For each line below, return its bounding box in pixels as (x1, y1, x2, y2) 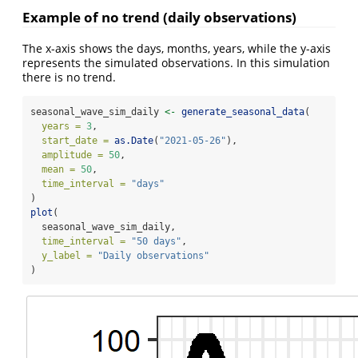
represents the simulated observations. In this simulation (22, 54, 330, 70)
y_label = (42, 249, 92, 261)
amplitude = (42, 149, 103, 161)
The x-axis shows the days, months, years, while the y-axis (22, 40, 331, 56)
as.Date (114, 134, 153, 146)
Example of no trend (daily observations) (22, 7, 296, 26)
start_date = (42, 134, 109, 146)
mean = (42, 163, 75, 175)
